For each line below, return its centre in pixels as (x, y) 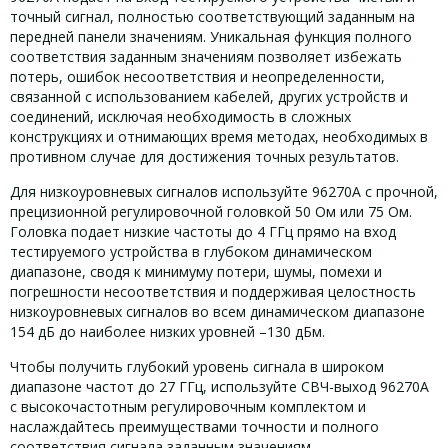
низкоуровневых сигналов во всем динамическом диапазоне (217, 311)
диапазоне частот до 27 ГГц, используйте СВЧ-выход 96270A (219, 386)
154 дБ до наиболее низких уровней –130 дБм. (167, 331)
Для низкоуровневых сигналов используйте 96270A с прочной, (224, 191)
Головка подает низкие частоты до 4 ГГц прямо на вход (203, 231)
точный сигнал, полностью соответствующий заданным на (212, 16)
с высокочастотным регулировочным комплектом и (188, 406)
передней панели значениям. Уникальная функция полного (211, 36)
